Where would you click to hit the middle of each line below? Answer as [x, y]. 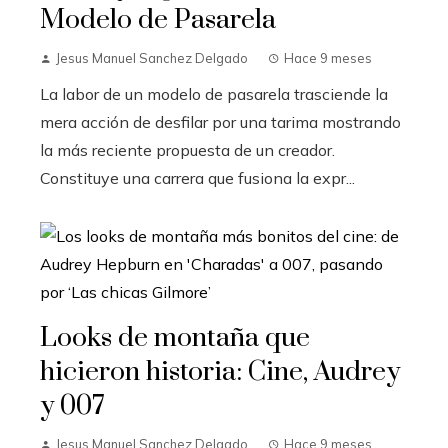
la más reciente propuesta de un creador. [187, 149]
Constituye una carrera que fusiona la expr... [197, 177]
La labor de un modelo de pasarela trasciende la [214, 93]
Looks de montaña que [175, 337]
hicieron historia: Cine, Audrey [220, 371]
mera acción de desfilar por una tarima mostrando [220, 121]
